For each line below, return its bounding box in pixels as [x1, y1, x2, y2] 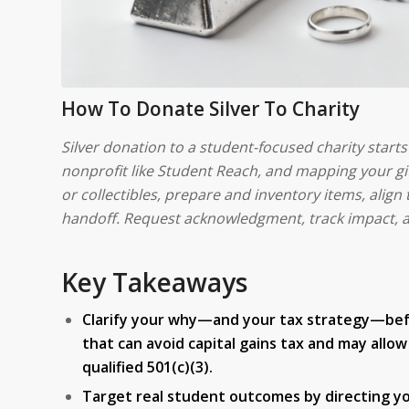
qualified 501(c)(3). [82, 356, 213, 377]
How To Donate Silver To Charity [61, 95, 360, 121]
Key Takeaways [61, 264, 247, 299]
